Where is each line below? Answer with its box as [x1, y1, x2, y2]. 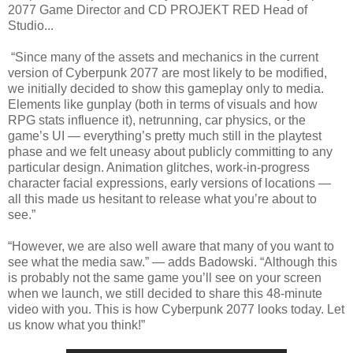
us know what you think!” [8, 318, 145, 332]
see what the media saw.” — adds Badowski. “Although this [8, 255, 337, 269]
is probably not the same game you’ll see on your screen [8, 270, 321, 284]
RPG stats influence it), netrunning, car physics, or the [8, 113, 306, 127]
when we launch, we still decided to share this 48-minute [8, 286, 322, 300]
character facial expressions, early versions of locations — [8, 176, 331, 190]
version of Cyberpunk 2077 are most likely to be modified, [8, 65, 327, 80]
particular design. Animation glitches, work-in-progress [8, 160, 310, 174]
